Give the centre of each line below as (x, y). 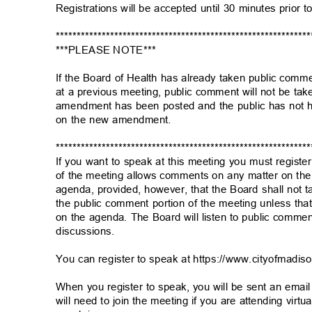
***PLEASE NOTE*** (109, 50)
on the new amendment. (117, 120)
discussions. (88, 231)
